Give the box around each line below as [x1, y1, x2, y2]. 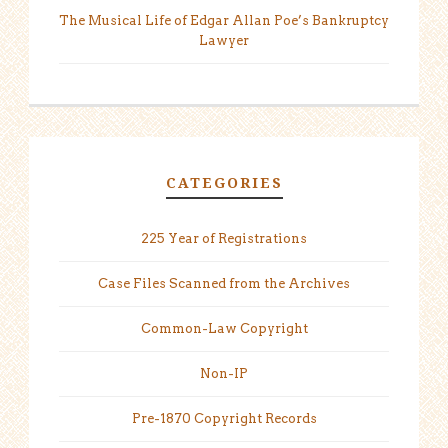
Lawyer [199, 32, 249, 48]
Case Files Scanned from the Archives [98, 275, 350, 291]
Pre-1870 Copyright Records [131, 410, 317, 426]
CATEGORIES [165, 172, 283, 192]
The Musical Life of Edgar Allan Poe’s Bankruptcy [59, 12, 389, 28]
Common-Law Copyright [140, 320, 308, 336]
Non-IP [200, 365, 248, 381]
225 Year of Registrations [141, 230, 307, 246]
